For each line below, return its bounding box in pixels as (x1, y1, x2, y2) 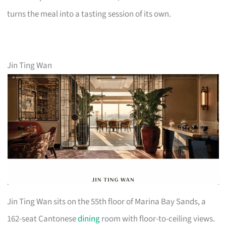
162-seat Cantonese (7, 212, 78, 225)
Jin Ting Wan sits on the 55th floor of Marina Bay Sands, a (7, 195, 206, 208)
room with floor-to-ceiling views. (100, 212, 215, 225)
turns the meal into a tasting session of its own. (7, 8, 172, 20)
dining (78, 212, 100, 225)
